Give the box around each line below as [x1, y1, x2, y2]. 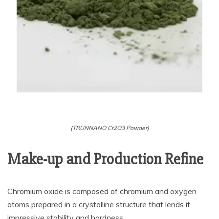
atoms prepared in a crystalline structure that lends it [7, 199, 190, 209]
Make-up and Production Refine [7, 150, 203, 169]
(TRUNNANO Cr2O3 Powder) [70, 124, 149, 131]
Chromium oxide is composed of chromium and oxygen [7, 186, 197, 196]
